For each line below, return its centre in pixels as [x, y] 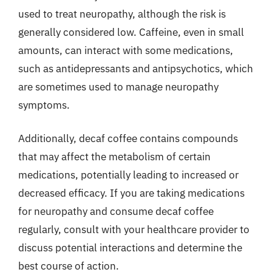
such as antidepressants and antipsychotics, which [136, 68]
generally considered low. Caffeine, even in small [131, 32]
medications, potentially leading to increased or [128, 175]
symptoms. [44, 105]
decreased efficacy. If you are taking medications [131, 193]
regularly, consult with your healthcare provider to [134, 229]
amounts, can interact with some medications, [126, 50]
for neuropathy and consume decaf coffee [116, 211]
